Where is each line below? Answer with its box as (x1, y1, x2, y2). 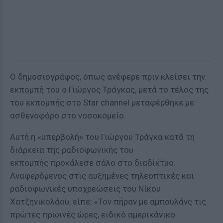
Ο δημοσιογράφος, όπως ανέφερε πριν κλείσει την (10, 72, 205, 82)
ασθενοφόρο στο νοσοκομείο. (10, 111, 126, 120)
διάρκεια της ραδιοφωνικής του (10, 145, 133, 155)
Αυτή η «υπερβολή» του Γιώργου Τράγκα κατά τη (10, 132, 195, 142)
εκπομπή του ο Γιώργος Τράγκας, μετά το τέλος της (10, 85, 209, 95)
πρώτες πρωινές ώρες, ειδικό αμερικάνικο (10, 210, 175, 220)
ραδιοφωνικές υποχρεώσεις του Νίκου (10, 184, 161, 194)
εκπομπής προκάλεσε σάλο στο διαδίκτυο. (10, 158, 176, 168)
